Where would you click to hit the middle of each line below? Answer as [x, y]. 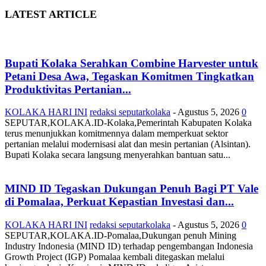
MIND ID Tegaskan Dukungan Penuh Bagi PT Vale [132, 189]
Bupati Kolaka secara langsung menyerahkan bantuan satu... [118, 155]
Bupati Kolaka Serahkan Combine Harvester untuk [132, 63]
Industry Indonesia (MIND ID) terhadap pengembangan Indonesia [129, 246]
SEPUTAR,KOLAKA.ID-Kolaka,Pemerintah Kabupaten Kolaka [128, 123]
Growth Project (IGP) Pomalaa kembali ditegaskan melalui [115, 256]
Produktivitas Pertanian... [68, 89]
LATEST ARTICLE [51, 14]
